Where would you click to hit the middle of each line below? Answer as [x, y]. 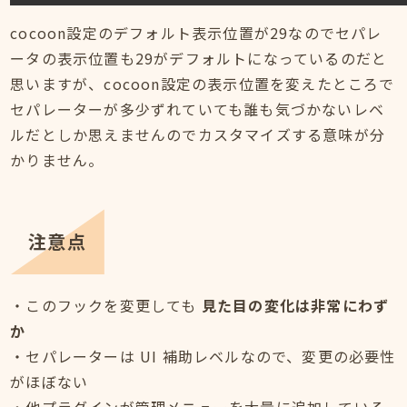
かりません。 [57, 160]
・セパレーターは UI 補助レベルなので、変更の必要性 [203, 357]
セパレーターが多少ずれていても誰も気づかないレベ [198, 109]
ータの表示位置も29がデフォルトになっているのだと [199, 59]
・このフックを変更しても [106, 306]
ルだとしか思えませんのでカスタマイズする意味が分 [198, 135]
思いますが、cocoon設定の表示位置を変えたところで [203, 84]
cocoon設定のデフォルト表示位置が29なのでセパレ [196, 33]
